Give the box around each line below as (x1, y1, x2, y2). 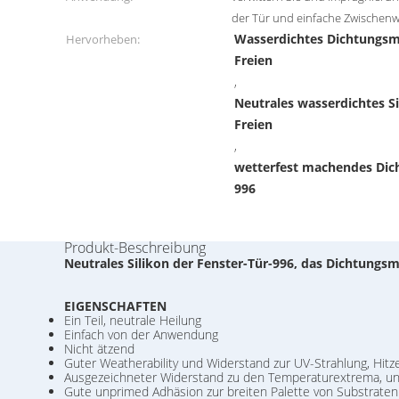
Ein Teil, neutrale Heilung (64, 312, 201, 329)
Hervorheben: (66, 31, 140, 47)
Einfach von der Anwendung (64, 326, 218, 343)
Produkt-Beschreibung (64, 238, 206, 257)
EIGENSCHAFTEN (64, 297, 167, 314)
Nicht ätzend (64, 340, 134, 357)
